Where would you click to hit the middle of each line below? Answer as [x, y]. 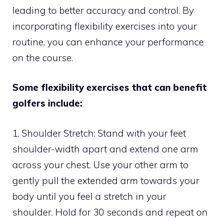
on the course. [43, 57]
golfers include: [47, 103]
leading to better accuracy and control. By [103, 10]
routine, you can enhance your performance [108, 42]
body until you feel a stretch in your [89, 196]
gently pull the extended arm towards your [106, 180]
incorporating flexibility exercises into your [105, 26]
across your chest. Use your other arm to [100, 165]
